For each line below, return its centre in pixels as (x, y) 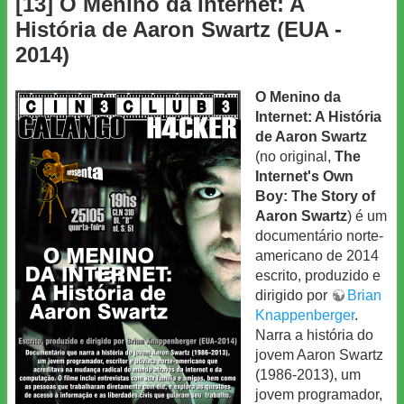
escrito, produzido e (318, 275)
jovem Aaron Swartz (319, 354)
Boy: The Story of (315, 196)
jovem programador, (319, 394)
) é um (367, 216)
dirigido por (293, 295)
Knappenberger (305, 315)
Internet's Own (304, 176)
